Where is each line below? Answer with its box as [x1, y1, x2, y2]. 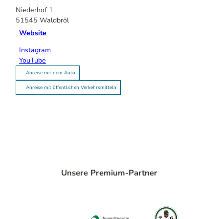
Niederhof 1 [16, 5, 53, 15]
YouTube [19, 55, 46, 65]
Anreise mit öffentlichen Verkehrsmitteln [26, 84, 116, 91]
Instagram [19, 45, 51, 55]
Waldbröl [40, 15, 69, 25]
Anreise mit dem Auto [26, 69, 75, 76]
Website [19, 28, 47, 38]
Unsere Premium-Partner [61, 167, 158, 178]
